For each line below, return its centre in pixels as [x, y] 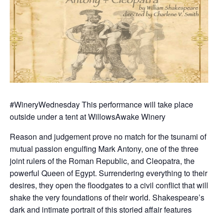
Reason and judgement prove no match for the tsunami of [108, 136]
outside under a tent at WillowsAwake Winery [88, 116]
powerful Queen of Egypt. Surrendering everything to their [109, 173]
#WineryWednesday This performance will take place [101, 104]
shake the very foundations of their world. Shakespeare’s [107, 197]
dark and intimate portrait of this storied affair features [101, 209]
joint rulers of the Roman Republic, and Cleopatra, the [102, 161]
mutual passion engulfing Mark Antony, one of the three [104, 148]
